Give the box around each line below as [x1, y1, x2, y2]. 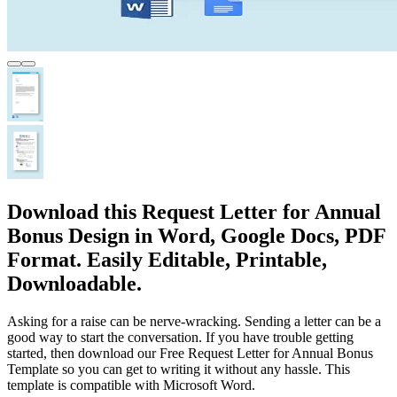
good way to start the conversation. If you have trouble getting [7, 329, 354, 345]
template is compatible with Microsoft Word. [7, 377, 255, 393]
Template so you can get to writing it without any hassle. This [7, 361, 350, 377]
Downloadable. [7, 271, 142, 295]
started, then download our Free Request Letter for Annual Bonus [7, 345, 373, 361]
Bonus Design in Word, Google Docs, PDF [7, 223, 385, 247]
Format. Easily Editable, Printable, [7, 247, 327, 271]
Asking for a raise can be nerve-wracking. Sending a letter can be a [7, 313, 381, 329]
